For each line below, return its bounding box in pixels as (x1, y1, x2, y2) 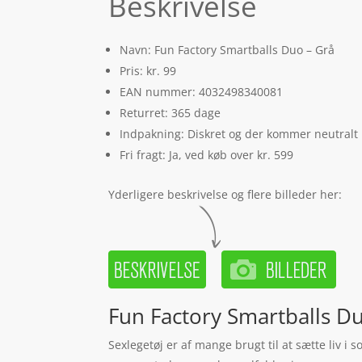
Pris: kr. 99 (120, 62, 177, 78)
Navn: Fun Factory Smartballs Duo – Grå (120, 41, 335, 57)
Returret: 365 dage (120, 104, 221, 120)
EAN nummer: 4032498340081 (120, 83, 284, 99)
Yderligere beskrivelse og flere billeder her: (108, 186, 343, 202)
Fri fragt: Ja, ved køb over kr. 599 (120, 146, 294, 162)
